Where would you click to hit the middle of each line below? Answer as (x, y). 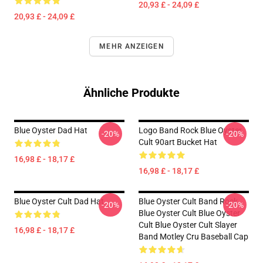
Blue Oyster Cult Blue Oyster (189, 213)
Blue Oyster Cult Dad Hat (59, 201)
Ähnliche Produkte (131, 93)
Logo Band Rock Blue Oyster (190, 130)
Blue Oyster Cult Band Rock (188, 201)
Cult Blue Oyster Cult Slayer (188, 225)
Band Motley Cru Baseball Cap (193, 237)
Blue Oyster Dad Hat (51, 130)
